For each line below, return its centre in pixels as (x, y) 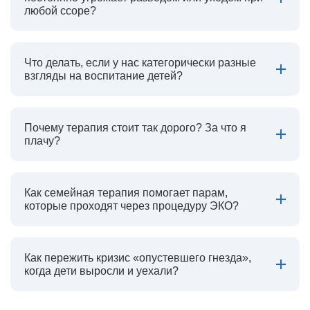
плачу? (42, 141)
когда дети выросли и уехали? (101, 271)
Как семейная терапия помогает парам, (126, 193)
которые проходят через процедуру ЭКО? (131, 206)
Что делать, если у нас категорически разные (140, 63)
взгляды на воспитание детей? (103, 76)
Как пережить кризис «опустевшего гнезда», (138, 258)
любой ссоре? (60, 11)
